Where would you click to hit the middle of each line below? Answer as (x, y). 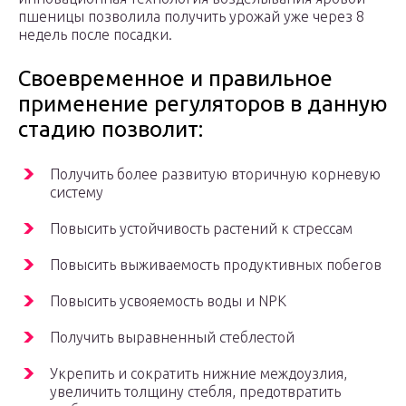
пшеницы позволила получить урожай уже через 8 (191, 17)
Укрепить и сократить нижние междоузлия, (198, 374)
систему (77, 193)
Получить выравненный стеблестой (172, 338)
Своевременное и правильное (175, 79)
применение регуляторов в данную (203, 104)
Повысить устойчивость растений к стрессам (201, 229)
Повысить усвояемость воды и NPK (168, 301)
